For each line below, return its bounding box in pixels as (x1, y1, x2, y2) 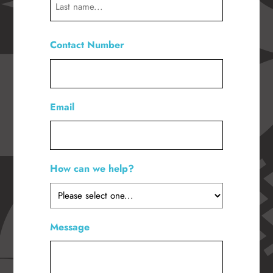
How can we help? (50, 161, 135, 176)
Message (50, 220, 90, 235)
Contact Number (50, 38, 125, 52)
